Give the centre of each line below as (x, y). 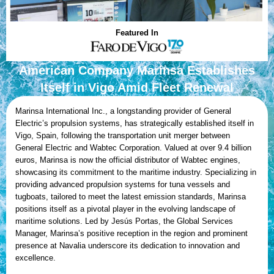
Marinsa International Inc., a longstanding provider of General (123, 111)
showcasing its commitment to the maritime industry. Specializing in (136, 172)
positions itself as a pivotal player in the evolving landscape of (125, 209)
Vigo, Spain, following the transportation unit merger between (123, 135)
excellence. (35, 257)
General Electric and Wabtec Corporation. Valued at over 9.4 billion (133, 147)
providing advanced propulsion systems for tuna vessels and (123, 184)
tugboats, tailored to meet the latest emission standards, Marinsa (131, 196)
